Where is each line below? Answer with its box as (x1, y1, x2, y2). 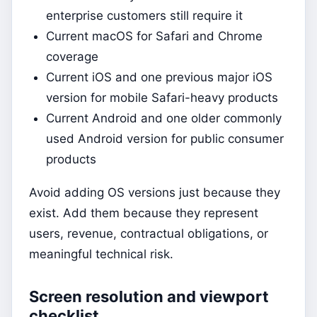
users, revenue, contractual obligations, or (29, 226, 268, 241)
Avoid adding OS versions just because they (29, 185, 280, 200)
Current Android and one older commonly (46, 111, 282, 126)
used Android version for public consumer (46, 132, 284, 146)
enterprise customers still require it (46, 8, 243, 23)
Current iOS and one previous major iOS (46, 70, 272, 85)
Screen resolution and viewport (29, 287, 269, 306)
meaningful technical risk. (29, 247, 173, 262)
